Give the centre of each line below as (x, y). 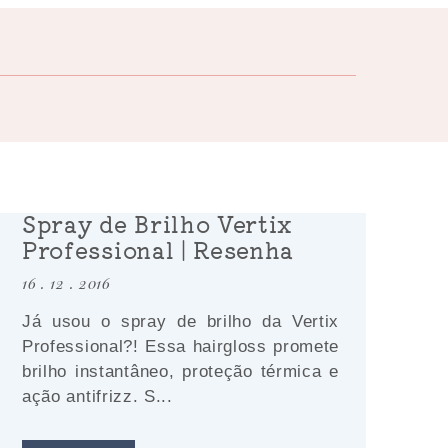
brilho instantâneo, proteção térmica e (180, 371)
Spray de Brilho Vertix (158, 223)
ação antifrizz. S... (97, 396)
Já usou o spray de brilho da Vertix (180, 321)
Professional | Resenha (158, 249)
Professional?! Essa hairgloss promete (180, 346)
